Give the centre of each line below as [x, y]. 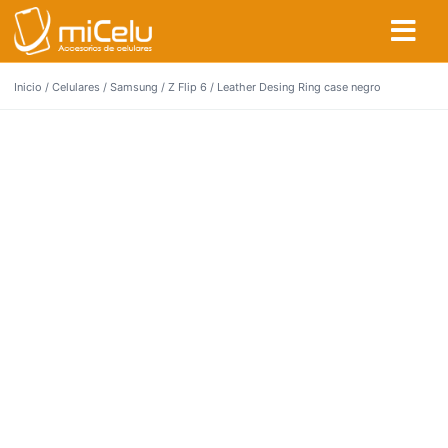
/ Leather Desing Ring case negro [294, 87]
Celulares [76, 87]
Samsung [134, 87]
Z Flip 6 [187, 87]
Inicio [28, 87]
